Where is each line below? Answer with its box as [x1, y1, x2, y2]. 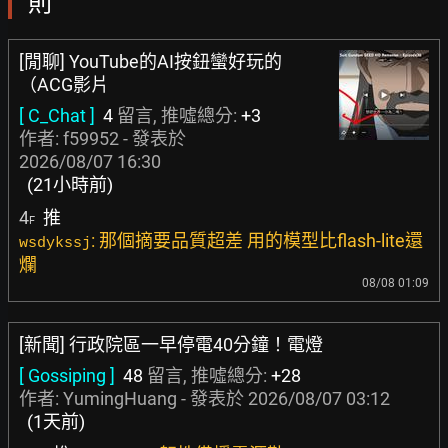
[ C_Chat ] [19, 105, 95, 126]
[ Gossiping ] [19, 365, 115, 386]
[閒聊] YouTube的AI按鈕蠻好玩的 [19, 51, 282, 72]
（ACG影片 [19, 74, 109, 95]
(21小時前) [27, 174, 113, 195]
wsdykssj [19, 235, 91, 252]
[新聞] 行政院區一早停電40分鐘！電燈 [19, 334, 323, 355]
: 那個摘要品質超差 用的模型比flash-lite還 [91, 230, 423, 251]
